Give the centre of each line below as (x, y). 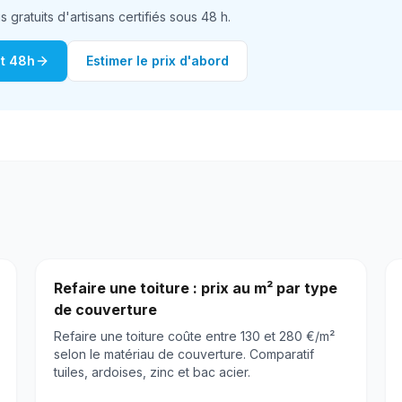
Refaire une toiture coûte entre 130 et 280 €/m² (194, 336)
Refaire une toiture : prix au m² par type (195, 288)
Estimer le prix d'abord (157, 61)
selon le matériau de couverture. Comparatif (184, 354)
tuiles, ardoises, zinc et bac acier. (152, 372)
